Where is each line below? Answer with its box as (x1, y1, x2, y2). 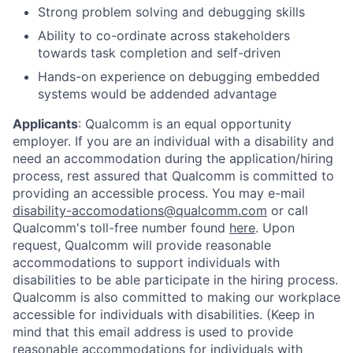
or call (267, 202, 308, 218)
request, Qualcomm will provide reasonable (13, 236, 271, 253)
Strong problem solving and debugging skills (38, 3, 305, 20)
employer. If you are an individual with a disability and (13, 132, 334, 149)
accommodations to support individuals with (13, 254, 280, 270)
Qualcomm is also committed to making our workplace (13, 288, 340, 305)
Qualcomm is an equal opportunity (85, 115, 292, 132)
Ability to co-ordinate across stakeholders (38, 27, 290, 43)
